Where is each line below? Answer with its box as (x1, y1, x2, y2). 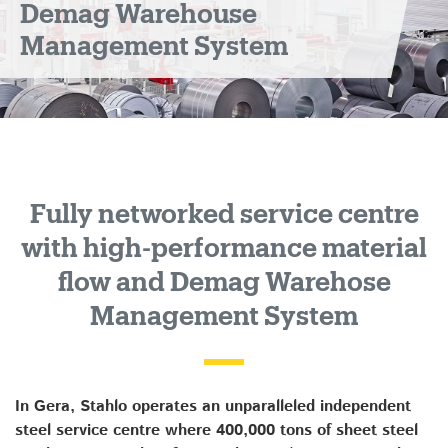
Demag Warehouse (20, 2, 257, 28)
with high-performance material (21, 236, 427, 262)
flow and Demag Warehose (57, 270, 391, 296)
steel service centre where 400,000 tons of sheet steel (15, 419, 418, 442)
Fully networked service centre (29, 202, 419, 228)
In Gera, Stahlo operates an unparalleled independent (15, 395, 411, 418)
